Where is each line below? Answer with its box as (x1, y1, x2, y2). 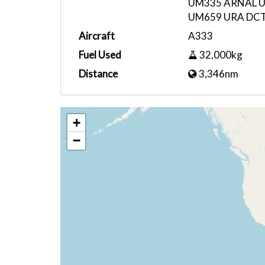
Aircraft (79, 30, 115, 42)
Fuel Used (79, 49, 121, 61)
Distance (79, 67, 118, 80)
